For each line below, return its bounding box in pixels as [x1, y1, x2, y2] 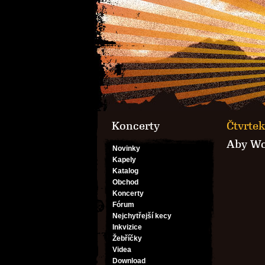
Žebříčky [112, 234, 142, 243]
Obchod [112, 178, 138, 186]
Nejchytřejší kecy [112, 212, 172, 220]
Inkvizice [112, 223, 142, 231]
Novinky [112, 144, 140, 153]
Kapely [112, 156, 136, 164]
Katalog [112, 167, 138, 175]
